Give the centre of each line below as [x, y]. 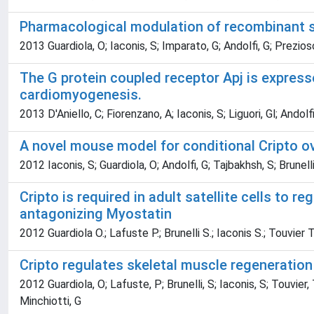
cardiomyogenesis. [81, 95]
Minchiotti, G [50, 301]
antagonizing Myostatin [96, 214]
